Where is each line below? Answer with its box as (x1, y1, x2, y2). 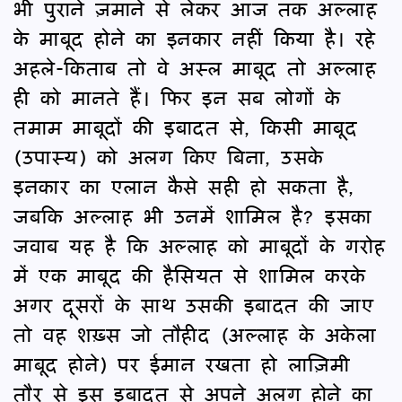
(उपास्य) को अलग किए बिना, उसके (13, 139, 324, 173)
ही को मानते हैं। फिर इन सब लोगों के (13, 80, 340, 114)
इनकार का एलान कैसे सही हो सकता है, (13, 169, 354, 203)
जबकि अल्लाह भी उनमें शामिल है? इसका (13, 198, 372, 232)
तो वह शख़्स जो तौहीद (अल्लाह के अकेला (13, 317, 376, 351)
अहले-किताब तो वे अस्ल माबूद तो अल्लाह (13, 50, 376, 84)
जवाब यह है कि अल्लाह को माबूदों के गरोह (13, 228, 386, 262)
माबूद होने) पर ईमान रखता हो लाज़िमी (13, 346, 350, 380)
